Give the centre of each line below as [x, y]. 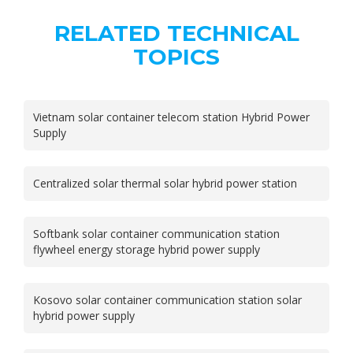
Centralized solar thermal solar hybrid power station [165, 183]
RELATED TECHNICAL [176, 33]
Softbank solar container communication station [156, 233]
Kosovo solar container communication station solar [167, 299]
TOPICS [176, 56]
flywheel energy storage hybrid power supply [147, 249]
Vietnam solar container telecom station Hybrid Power [171, 117]
